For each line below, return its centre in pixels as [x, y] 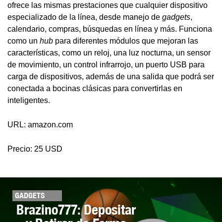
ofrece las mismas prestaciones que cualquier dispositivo [108, 5]
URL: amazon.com [40, 125]
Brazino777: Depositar [76, 210]
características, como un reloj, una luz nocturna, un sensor [109, 53]
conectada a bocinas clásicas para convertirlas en [95, 89]
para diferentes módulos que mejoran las [126, 41]
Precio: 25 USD [35, 149]
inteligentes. [29, 101]
